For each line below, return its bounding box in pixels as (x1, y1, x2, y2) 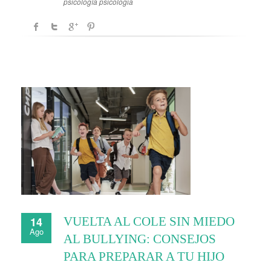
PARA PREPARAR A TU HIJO (64, 249, 224, 264)
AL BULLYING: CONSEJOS (64, 231, 216, 246)
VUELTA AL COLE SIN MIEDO (64, 214, 235, 229)
